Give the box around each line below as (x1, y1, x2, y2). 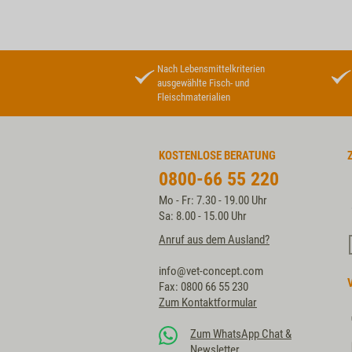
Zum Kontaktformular (159, 295, 257, 310)
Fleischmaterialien (157, 91, 230, 103)
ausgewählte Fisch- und (157, 77, 249, 89)
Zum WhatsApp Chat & (190, 327, 291, 341)
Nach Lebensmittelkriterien (157, 63, 265, 75)
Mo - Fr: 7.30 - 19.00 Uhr (159, 193, 267, 207)
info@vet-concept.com (159, 264, 263, 278)
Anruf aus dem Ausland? (159, 233, 269, 247)
